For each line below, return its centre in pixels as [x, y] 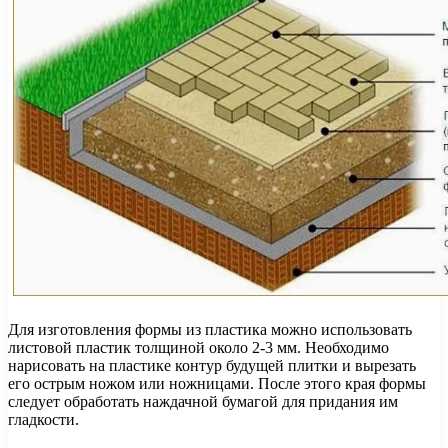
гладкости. [43, 419]
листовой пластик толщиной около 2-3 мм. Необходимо [198, 347]
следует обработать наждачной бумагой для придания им [203, 401]
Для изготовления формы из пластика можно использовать [210, 329]
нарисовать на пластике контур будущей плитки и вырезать [212, 365]
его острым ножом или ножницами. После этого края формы [217, 383]
